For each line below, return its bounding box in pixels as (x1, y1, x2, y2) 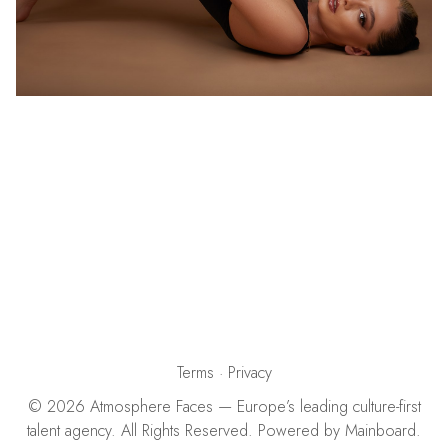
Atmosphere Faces (89, 395, 213, 418)
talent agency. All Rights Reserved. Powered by (27, 419, 340, 442)
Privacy (227, 361, 272, 384)
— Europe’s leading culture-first (212, 395, 421, 418)
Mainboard (345, 419, 416, 442)
